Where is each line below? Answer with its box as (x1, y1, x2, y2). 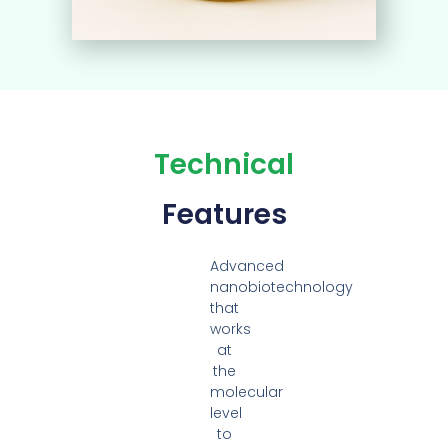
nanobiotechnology (210, 276, 353, 297)
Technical (154, 144, 294, 184)
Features (161, 194, 287, 234)
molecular (210, 381, 283, 402)
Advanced (210, 255, 284, 276)
